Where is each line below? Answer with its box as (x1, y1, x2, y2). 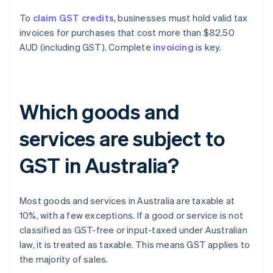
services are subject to (19, 125, 225, 152)
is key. (193, 41, 222, 54)
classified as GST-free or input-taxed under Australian (19, 224, 247, 236)
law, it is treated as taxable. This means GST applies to (19, 238, 250, 251)
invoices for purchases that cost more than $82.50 (19, 26, 235, 39)
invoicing (153, 41, 194, 54)
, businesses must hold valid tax (114, 12, 248, 24)
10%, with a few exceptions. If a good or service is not (19, 209, 244, 222)
